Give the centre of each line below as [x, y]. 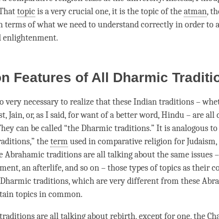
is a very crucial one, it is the [88, 12]
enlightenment [30, 38]
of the [171, 12]
